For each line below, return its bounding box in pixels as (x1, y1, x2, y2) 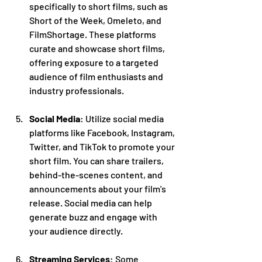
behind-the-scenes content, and (29, 168, 164, 180)
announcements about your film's (29, 182, 168, 194)
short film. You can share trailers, (29, 154, 166, 166)
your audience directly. (29, 225, 123, 236)
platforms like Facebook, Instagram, (29, 126, 177, 138)
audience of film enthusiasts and (29, 70, 165, 82)
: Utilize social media (80, 112, 166, 124)
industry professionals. (29, 84, 124, 96)
